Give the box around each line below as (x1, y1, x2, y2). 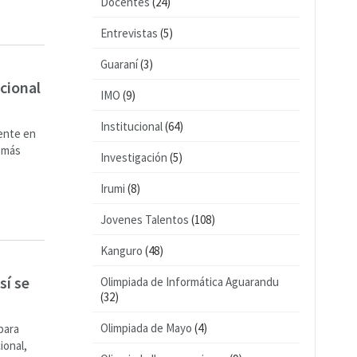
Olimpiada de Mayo (100, 320, 192, 335)
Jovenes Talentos (100, 212, 189, 227)
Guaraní (100, 57, 138, 72)
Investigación (100, 150, 167, 165)
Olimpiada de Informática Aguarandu (100, 274, 279, 289)
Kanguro (100, 243, 143, 258)
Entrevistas (100, 25, 158, 41)
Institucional (100, 119, 163, 134)
